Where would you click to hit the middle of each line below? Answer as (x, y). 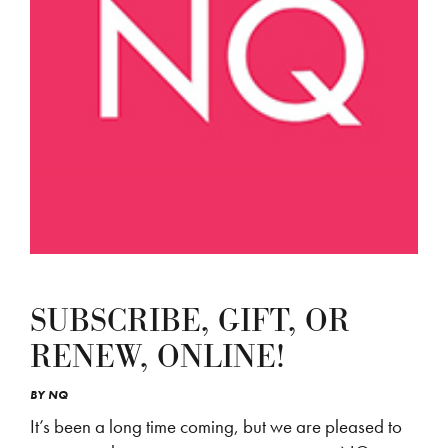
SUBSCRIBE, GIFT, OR (190, 322)
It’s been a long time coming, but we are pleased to (216, 427)
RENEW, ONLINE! (157, 358)
